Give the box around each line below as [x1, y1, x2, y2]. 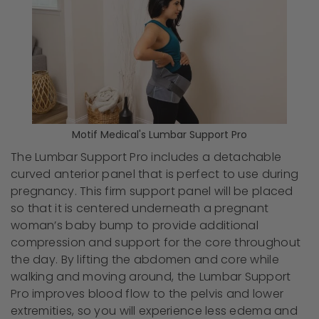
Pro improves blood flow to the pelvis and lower [11, 285, 284, 302]
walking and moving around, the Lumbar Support [11, 268, 291, 285]
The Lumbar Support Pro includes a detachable [11, 148, 282, 165]
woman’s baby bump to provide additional [11, 216, 258, 234]
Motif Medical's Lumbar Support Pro [72, 127, 247, 142]
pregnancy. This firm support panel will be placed [11, 182, 293, 199]
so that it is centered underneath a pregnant [11, 199, 269, 216]
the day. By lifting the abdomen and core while [11, 251, 279, 268]
